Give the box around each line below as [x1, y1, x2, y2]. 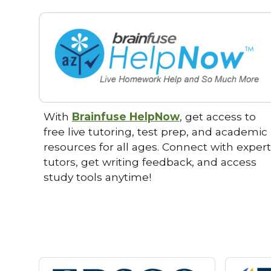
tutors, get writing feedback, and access [43, 155, 256, 169]
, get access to [179, 110, 256, 123]
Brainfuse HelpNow [71, 110, 180, 123]
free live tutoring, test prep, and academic [43, 125, 267, 139]
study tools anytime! [43, 171, 157, 184]
